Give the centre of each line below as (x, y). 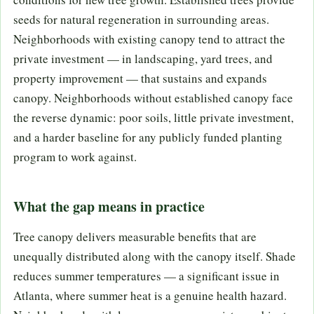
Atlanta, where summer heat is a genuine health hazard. (150, 296)
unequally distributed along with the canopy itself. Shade (155, 257)
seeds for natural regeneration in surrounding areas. (141, 20)
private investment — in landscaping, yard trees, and (143, 59)
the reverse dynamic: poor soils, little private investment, (153, 118)
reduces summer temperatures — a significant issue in (146, 276)
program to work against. (75, 157)
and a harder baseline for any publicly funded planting (148, 137)
